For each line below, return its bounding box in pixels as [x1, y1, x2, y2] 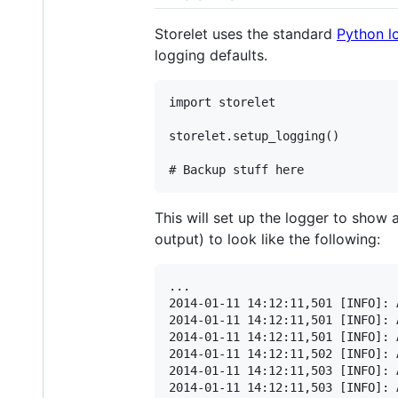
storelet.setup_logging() [169, 129, 339, 144]
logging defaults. [155, 46, 267, 65]
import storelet [169, 95, 275, 110]
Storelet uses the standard [155, 25, 337, 44]
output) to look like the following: [155, 230, 380, 249]
